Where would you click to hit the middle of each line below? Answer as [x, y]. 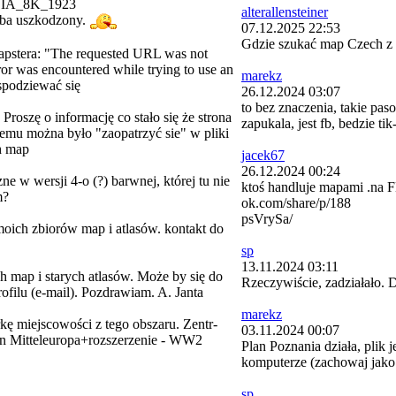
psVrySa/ [267, 219]
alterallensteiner [285, 12]
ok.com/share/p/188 [296, 203]
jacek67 [263, 155]
